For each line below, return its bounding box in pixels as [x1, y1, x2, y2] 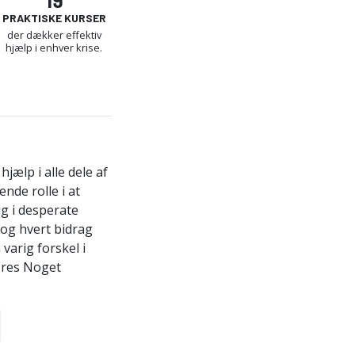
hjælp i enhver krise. [6, 40, 103, 55]
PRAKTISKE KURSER [2, 10, 106, 25]
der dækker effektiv [6, 27, 101, 42]
